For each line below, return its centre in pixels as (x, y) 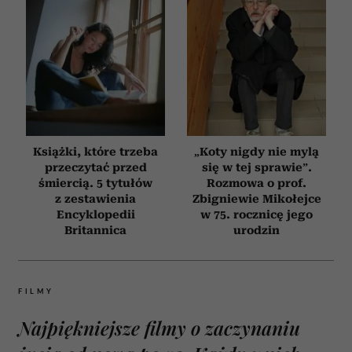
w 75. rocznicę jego (257, 214)
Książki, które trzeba (95, 151)
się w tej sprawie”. (257, 167)
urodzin (257, 230)
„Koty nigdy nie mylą (257, 151)
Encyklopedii (95, 214)
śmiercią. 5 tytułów (95, 183)
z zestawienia (95, 198)
